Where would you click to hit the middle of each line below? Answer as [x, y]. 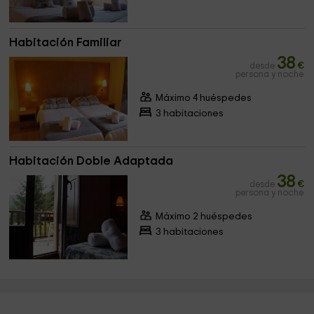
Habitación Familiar [66, 42]
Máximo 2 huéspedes [204, 217]
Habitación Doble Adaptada [91, 161]
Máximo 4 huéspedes [203, 98]
